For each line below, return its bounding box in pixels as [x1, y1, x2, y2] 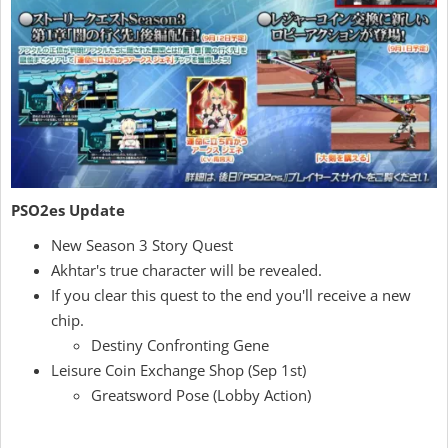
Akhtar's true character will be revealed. [51, 259, 322, 280]
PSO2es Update [11, 199, 125, 220]
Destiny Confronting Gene [91, 334, 269, 355]
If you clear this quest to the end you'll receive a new [51, 284, 411, 305]
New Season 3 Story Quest [51, 234, 233, 255]
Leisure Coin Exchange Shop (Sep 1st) [51, 359, 306, 380]
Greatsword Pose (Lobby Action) [91, 384, 311, 405]
